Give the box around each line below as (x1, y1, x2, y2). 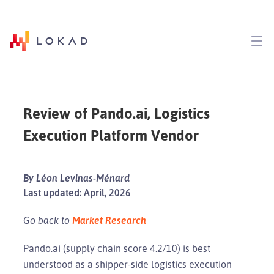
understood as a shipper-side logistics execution (23, 257, 232, 270)
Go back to (23, 213, 72, 226)
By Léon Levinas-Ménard (23, 171, 130, 184)
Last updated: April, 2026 (23, 186, 131, 199)
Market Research (72, 213, 146, 226)
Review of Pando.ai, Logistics (23, 103, 210, 122)
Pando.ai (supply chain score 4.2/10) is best (23, 242, 210, 254)
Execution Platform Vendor (23, 125, 199, 144)
